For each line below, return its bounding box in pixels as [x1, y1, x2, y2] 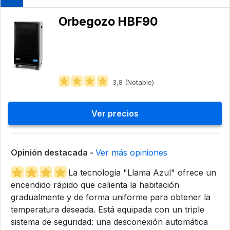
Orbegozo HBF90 [59, 14, 158, 29]
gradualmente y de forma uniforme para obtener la [11, 191, 210, 202]
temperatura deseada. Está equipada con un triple [11, 204, 204, 215]
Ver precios [91, 108, 139, 119]
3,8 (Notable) [112, 78, 154, 86]
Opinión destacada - [11, 147, 95, 158]
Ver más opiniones [95, 147, 167, 158]
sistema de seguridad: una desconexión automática [11, 216, 208, 227]
